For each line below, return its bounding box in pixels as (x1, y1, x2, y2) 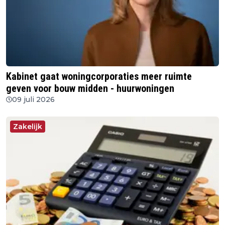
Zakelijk (13, 122, 42, 131)
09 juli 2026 (12, 94, 55, 104)
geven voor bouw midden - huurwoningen (6, 82, 174, 94)
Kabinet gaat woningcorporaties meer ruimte (6, 70, 192, 82)
